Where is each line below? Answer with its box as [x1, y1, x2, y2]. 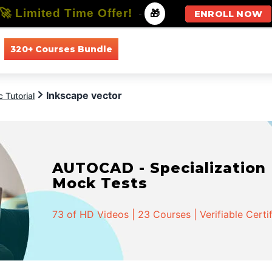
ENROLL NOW [194, 8, 262, 19]
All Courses [130, 43, 177, 55]
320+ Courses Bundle [10, 43, 112, 55]
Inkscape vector [46, 89, 122, 101]
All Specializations [194, 43, 269, 55]
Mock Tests [52, 174, 148, 192]
